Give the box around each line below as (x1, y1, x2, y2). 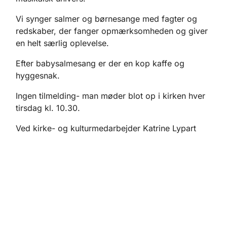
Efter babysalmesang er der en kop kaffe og (16, 58, 184, 68)
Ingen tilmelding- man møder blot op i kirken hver (16, 90, 205, 101)
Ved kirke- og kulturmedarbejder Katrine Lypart (16, 123, 196, 133)
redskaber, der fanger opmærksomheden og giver (16, 25, 208, 36)
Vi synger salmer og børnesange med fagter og (16, 13, 197, 24)
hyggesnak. (16, 70, 62, 81)
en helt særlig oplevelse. (16, 37, 111, 48)
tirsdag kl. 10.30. (16, 102, 83, 113)
